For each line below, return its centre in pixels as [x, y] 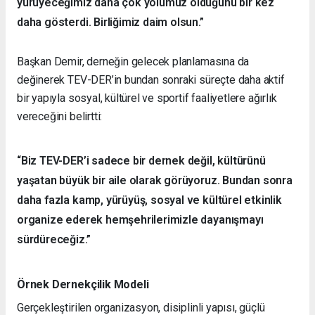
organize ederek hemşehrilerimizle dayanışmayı [140, 220]
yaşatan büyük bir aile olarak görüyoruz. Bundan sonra [155, 181]
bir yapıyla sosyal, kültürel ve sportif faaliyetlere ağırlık [147, 98]
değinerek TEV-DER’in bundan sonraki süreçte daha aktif [151, 80]
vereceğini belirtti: [60, 117]
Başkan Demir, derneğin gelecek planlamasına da [133, 62]
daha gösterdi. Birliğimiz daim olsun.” [110, 22]
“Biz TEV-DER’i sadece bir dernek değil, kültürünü [141, 161]
